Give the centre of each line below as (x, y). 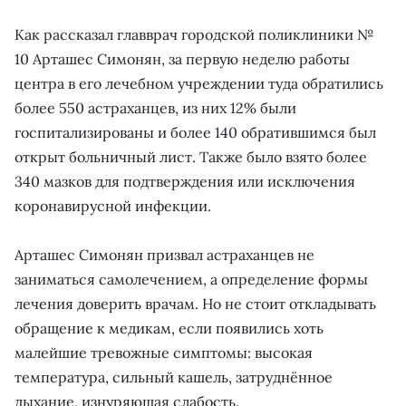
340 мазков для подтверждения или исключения (185, 181)
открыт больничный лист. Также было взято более (191, 156)
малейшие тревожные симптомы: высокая (164, 352)
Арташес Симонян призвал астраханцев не (164, 254)
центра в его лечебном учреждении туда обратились (199, 83)
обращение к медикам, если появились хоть (169, 328)
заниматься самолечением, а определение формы (191, 279)
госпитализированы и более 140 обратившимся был (195, 132)
